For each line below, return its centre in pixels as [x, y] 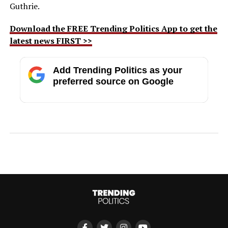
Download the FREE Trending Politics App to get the [113, 28]
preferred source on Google [113, 81]
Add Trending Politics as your [117, 70]
